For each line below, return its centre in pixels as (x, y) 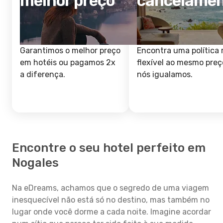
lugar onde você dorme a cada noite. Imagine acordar (111, 212)
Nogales (35, 163)
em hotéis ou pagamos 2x (68, 62)
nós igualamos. (165, 74)
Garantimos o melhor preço (70, 51)
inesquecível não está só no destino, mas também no (111, 200)
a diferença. (43, 74)
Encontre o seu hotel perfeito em (109, 148)
